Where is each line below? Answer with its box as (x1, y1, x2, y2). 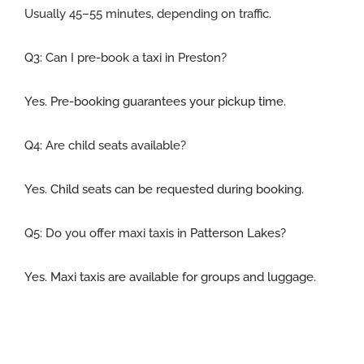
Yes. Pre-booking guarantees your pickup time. (24, 93, 286, 109)
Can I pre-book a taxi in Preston (45, 50, 221, 65)
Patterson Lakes (189, 225, 280, 240)
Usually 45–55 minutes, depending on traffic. (24, 6, 271, 21)
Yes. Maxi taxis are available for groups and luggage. (24, 269, 316, 284)
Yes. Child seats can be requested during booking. (24, 181, 304, 197)
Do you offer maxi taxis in (45, 225, 190, 240)
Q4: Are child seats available (24, 137, 180, 153)
